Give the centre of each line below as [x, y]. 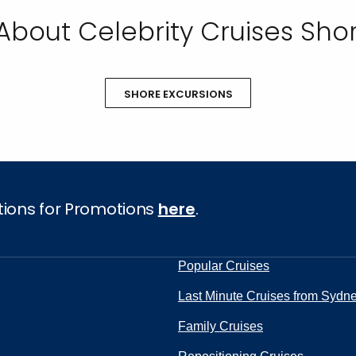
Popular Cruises [224, 266]
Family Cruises [221, 326]
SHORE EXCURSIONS [178, 94]
